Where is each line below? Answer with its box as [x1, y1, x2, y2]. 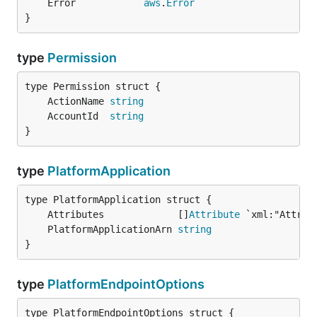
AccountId [47, 110, 110, 122]
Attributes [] [47, 209, 189, 220]
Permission [47, 50, 117, 65]
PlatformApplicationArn [47, 224, 178, 235]
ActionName [47, 96, 110, 107]
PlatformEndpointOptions [47, 277, 204, 292]
